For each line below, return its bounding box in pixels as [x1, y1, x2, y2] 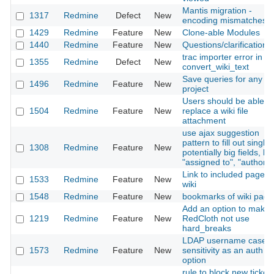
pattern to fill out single [182, 138, 270, 148]
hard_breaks [182, 223, 231, 234]
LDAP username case [182, 235, 267, 246]
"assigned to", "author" [182, 157, 269, 168]
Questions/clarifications [182, 40, 272, 50]
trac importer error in [182, 52, 262, 62]
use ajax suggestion [182, 128, 259, 138]
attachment [182, 116, 226, 126]
